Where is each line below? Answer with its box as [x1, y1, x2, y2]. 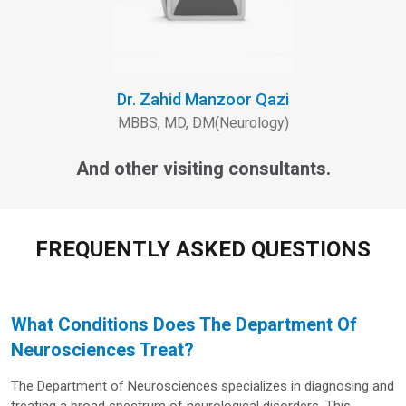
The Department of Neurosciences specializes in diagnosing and [11, 378, 394, 395]
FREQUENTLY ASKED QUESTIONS [35, 237, 371, 263]
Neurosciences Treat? [11, 339, 194, 362]
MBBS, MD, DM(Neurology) [117, 114, 289, 132]
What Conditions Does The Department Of [11, 314, 357, 336]
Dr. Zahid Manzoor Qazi [117, 90, 289, 110]
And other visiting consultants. [75, 158, 331, 180]
